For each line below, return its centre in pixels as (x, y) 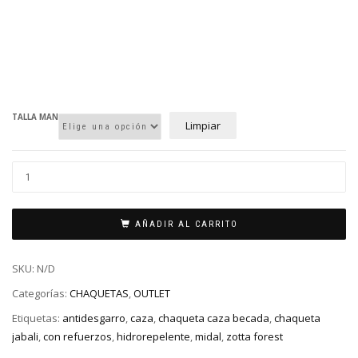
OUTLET (152, 294)
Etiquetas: (37, 318)
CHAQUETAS (99, 294)
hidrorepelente (153, 336)
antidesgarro (94, 318)
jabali (25, 336)
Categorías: (41, 294)
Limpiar (203, 126)
